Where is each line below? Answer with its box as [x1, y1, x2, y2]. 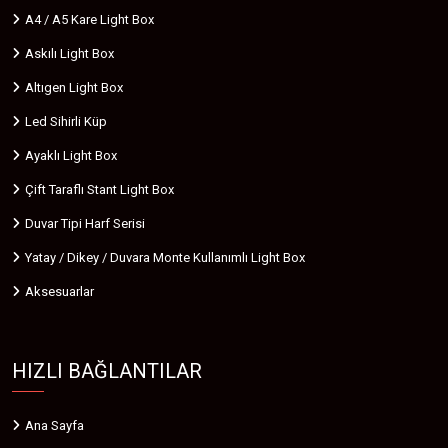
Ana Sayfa [25, 417, 84, 433]
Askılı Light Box [25, 45, 114, 61]
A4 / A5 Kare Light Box [25, 11, 154, 27]
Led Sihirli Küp [25, 113, 107, 129]
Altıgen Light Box [25, 79, 123, 95]
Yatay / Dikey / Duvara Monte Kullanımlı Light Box [25, 249, 305, 265]
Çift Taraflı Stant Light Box [25, 181, 174, 197]
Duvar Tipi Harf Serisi [25, 215, 145, 231]
